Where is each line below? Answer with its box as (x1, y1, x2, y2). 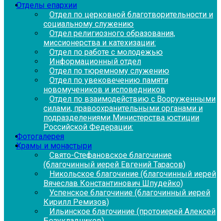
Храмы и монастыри (16, 141, 92, 150)
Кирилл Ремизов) (43, 197, 109, 207)
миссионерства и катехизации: (43, 37, 156, 47)
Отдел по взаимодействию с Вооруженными (49, 94, 216, 104)
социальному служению (43, 19, 134, 29)
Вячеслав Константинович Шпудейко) (43, 178, 183, 188)
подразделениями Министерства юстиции (43, 112, 199, 122)
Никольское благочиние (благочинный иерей (49, 169, 216, 179)
